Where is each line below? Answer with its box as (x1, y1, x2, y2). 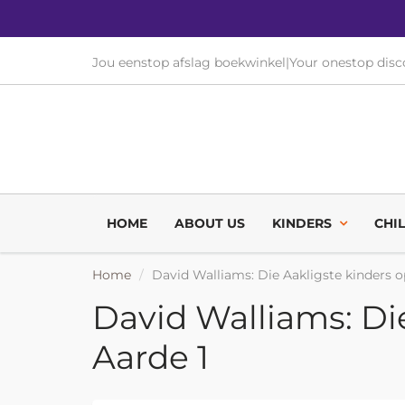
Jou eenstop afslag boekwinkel (92, 54, 286, 71)
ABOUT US (174, 215, 245, 231)
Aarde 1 (92, 337, 209, 377)
